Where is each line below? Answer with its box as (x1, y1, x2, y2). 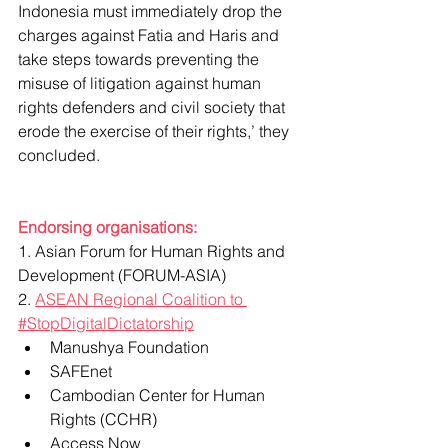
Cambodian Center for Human (50, 385, 269, 405)
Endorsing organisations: (18, 217, 197, 237)
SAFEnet (50, 361, 112, 381)
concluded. (18, 145, 100, 165)
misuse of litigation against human (18, 73, 265, 93)
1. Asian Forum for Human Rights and (18, 241, 289, 261)
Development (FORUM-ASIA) (18, 265, 226, 285)
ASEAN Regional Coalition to (35, 289, 247, 309)
